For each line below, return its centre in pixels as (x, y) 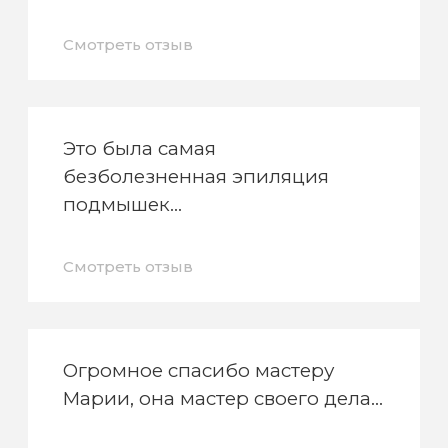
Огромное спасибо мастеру (199, 371)
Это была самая (140, 149)
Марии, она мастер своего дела (217, 399)
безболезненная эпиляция (196, 177)
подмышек (117, 205)
